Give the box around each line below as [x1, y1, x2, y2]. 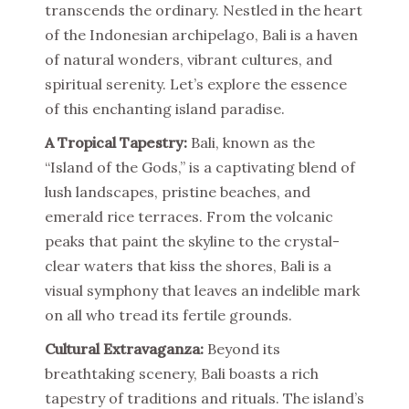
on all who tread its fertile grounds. [45, 306, 292, 324]
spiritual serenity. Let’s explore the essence [45, 75, 347, 93]
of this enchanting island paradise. [45, 100, 285, 118]
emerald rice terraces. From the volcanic [45, 207, 333, 225]
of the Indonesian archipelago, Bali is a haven [45, 26, 358, 44]
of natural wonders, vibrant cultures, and [45, 50, 332, 68]
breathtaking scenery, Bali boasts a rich [45, 364, 319, 383]
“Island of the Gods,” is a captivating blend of [45, 158, 355, 176]
